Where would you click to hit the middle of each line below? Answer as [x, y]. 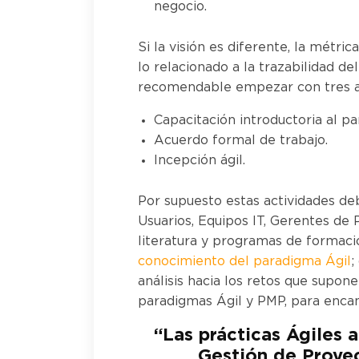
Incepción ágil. [200, 161]
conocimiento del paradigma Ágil [244, 262]
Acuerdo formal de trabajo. [241, 141]
